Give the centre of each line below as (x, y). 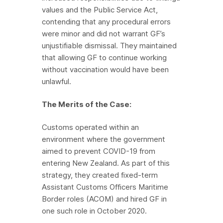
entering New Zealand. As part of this (106, 163)
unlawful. (56, 81)
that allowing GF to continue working (104, 57)
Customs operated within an (90, 127)
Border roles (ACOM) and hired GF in (104, 199)
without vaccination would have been (105, 69)
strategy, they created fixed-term (100, 175)
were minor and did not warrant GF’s (104, 34)
